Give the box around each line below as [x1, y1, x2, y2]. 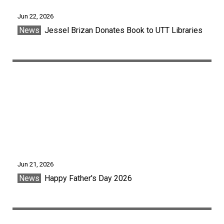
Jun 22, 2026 [17, 12, 53, 20]
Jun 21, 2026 [17, 160, 53, 168]
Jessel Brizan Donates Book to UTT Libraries [42, 25, 202, 35]
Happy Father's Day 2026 [42, 173, 132, 183]
